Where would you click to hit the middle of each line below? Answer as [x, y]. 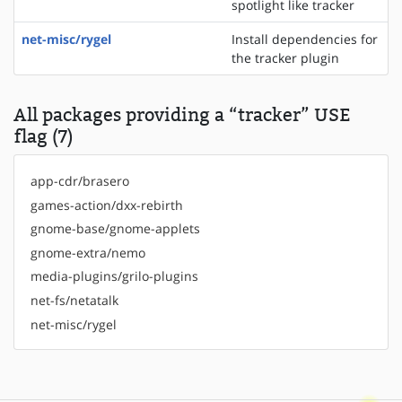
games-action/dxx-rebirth [106, 205]
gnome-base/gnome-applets [115, 229]
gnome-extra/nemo [87, 252]
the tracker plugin [285, 58]
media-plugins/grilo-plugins [114, 276]
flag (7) [44, 137]
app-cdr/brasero [79, 181]
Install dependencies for [305, 39]
